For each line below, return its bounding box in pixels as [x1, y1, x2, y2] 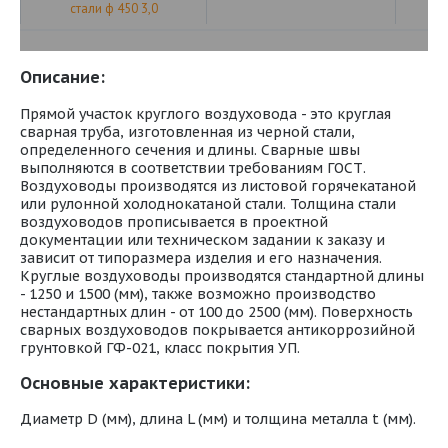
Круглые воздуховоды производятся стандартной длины [20, 266, 424, 285]
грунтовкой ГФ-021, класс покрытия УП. [20, 338, 300, 357]
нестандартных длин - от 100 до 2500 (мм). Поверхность [20, 302, 413, 321]
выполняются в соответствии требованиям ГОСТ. [20, 158, 366, 177]
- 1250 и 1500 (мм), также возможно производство [20, 284, 376, 303]
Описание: [20, 66, 105, 89]
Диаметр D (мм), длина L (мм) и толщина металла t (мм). [20, 410, 416, 429]
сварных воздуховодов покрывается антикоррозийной [20, 320, 415, 339]
